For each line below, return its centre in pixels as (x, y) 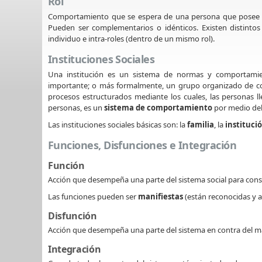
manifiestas (161, 196)
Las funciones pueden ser (93, 196)
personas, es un (76, 107)
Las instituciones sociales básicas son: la (118, 124)
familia (201, 124)
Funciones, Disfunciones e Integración (142, 145)
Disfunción (73, 216)
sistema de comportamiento (159, 107)
